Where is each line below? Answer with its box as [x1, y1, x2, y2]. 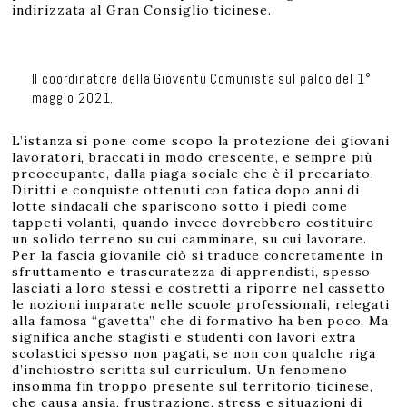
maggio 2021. [31, 89, 114, 107]
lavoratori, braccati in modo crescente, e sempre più [12, 149, 373, 166]
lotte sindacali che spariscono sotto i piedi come [12, 198, 348, 215]
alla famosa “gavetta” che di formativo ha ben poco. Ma [12, 313, 390, 330]
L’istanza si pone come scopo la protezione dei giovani [12, 133, 391, 150]
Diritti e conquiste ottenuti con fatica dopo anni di [12, 182, 361, 199]
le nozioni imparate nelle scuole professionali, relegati [12, 296, 390, 313]
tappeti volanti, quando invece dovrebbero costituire [12, 214, 375, 232]
